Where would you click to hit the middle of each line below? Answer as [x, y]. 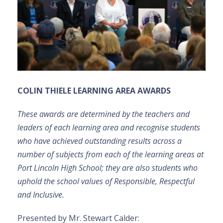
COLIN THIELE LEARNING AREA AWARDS [94, 91]
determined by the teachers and [135, 114]
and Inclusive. [41, 195]
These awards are [48, 114]
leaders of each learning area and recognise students [109, 128]
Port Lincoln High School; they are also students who [108, 168]
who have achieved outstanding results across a [100, 141]
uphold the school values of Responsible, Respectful [106, 181]
